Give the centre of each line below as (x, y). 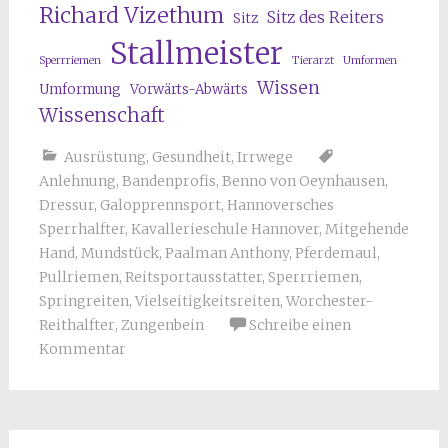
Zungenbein (162, 324)
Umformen (369, 60)
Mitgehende (366, 228)
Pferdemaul (335, 252)
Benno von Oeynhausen (303, 180)
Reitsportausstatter (193, 276)
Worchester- (329, 300)
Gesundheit (191, 156)
